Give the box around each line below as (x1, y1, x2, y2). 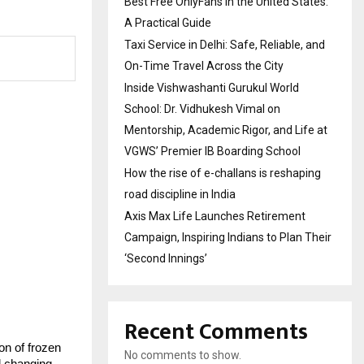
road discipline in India (124, 188, 236, 201)
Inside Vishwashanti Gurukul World (124, 81, 299, 94)
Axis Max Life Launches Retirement (124, 210, 305, 223)
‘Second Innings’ (124, 252, 207, 265)
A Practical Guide (124, 16, 211, 29)
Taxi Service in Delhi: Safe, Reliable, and (124, 38, 325, 51)
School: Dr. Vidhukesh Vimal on (124, 102, 280, 115)
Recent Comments (124, 313, 308, 351)
